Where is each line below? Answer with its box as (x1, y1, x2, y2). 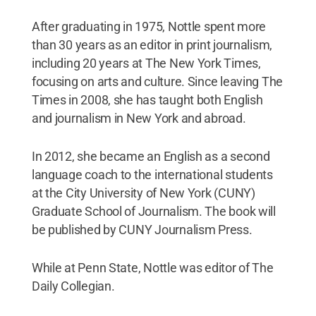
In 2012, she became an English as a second (31, 149, 270, 164)
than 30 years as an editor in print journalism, (31, 37, 273, 52)
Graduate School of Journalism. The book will (31, 204, 276, 219)
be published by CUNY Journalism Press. (31, 222, 253, 237)
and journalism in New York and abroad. (31, 111, 246, 126)
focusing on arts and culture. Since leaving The (31, 74, 284, 89)
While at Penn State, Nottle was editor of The (31, 260, 274, 275)
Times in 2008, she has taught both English (31, 92, 263, 107)
